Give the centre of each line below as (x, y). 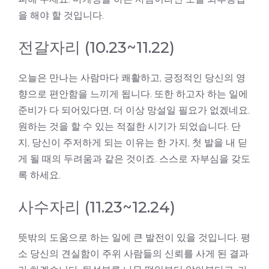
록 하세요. (39, 175)
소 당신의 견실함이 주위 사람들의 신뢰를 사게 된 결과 (133, 253)
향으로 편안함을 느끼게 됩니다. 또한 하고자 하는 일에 (133, 94)
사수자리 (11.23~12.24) (97, 207)
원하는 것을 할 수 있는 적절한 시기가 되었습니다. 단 (129, 126)
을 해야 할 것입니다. (61, 15)
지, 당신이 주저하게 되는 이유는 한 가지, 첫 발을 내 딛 (133, 142)
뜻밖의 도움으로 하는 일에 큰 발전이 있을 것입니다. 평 (134, 237)
